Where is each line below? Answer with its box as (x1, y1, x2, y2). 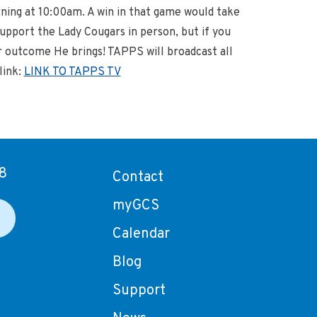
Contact (113, 168, 164, 187)
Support (113, 282, 166, 300)
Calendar (113, 225, 171, 243)
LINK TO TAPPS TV (23, 65, 121, 79)
